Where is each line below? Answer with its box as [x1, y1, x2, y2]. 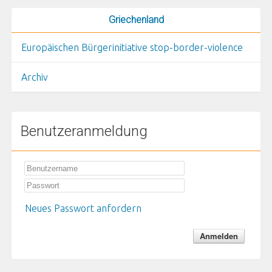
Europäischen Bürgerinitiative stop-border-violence [21, 42, 243, 53]
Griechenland [108, 14, 164, 26]
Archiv [21, 72, 49, 83]
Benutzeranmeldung [20, 123, 148, 140]
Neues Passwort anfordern [25, 203, 142, 214]
